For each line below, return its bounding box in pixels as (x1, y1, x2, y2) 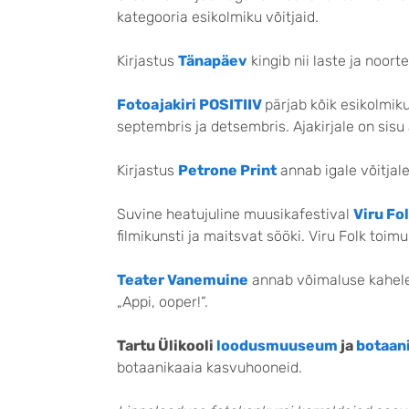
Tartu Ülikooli (117, 337, 216, 355)
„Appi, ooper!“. (117, 293, 208, 311)
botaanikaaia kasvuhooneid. (117, 359, 302, 377)
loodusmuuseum (216, 337, 338, 355)
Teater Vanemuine (117, 271, 248, 289)
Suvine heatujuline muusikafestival (117, 205, 353, 224)
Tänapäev (178, 52, 247, 70)
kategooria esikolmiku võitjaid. (117, 8, 319, 26)
